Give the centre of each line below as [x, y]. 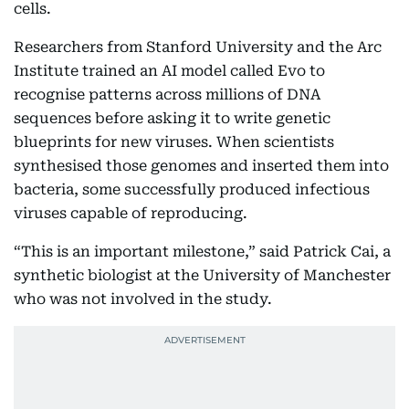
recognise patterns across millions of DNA [167, 95]
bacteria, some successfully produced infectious [192, 190]
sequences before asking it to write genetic [172, 119]
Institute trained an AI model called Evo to [169, 71]
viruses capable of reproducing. [131, 214]
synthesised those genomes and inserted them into [201, 166]
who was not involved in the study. [143, 299]
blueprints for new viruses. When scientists [174, 142]
